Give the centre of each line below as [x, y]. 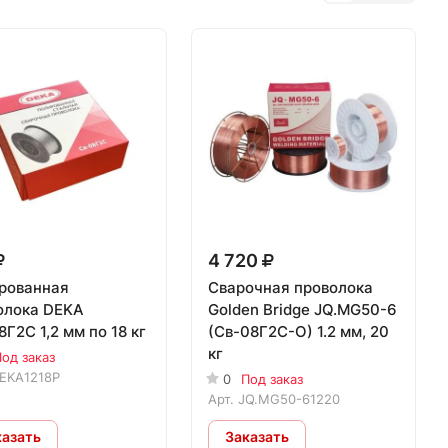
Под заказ [272, 378]
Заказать [257, 437]
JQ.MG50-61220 [289, 398]
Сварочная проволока [291, 287]
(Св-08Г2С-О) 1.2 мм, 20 [299, 331]
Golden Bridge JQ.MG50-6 [303, 309]
